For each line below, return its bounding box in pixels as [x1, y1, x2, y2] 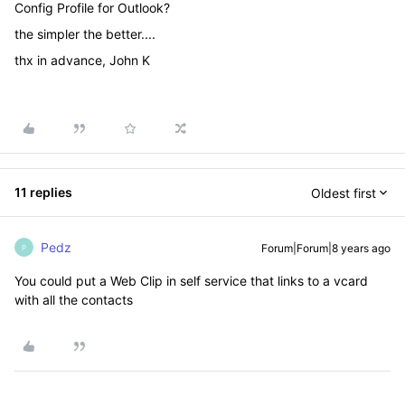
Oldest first [311, 184, 376, 201]
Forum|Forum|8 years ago [261, 241, 391, 255]
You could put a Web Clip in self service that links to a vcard [14, 273, 368, 288]
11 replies [14, 184, 72, 200]
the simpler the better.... [14, 26, 155, 42]
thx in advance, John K [14, 52, 150, 68]
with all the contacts [14, 292, 133, 307]
